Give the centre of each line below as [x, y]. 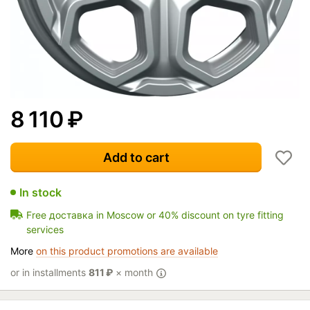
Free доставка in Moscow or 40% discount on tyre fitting [155, 215]
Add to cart [136, 157]
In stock [40, 192]
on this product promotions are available [127, 250]
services [45, 229]
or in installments [49, 272]
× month [134, 272]
